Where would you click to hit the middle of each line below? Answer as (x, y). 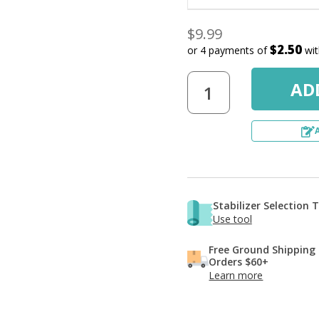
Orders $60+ (239, 262)
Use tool (232, 219)
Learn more (236, 276)
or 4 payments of (228, 51)
